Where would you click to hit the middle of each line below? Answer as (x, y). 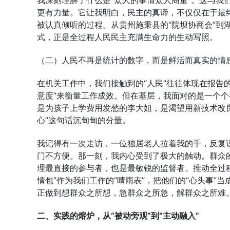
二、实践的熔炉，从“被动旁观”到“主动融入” (118, 216)
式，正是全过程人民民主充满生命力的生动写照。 (127, 37)
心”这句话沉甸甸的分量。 (84, 120)
